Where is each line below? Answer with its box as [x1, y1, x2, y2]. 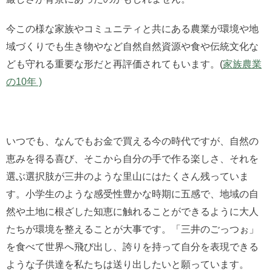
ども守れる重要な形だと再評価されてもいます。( [6, 59, 223, 70]
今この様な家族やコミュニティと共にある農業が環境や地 [6, 24, 259, 35]
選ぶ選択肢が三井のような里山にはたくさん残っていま [6, 171, 249, 182]
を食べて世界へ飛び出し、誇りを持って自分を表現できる [6, 242, 259, 253]
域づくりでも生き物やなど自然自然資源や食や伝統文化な [6, 41, 259, 52]
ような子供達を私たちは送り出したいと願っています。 [6, 259, 249, 270]
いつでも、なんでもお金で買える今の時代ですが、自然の [6, 136, 259, 147]
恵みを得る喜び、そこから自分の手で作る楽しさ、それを [6, 154, 259, 165]
